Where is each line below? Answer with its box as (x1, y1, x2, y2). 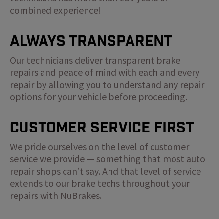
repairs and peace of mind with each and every (10, 66, 199, 78)
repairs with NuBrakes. (10, 189, 102, 201)
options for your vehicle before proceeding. (10, 90, 187, 103)
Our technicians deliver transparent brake (10, 53, 180, 66)
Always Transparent (10, 33, 172, 48)
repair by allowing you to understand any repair (10, 78, 204, 90)
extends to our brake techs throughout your (10, 176, 190, 189)
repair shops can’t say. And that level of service (10, 164, 201, 177)
